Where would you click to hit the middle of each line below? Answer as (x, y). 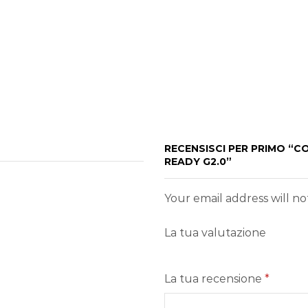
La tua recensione (214, 279)
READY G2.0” (198, 162)
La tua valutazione (215, 233)
